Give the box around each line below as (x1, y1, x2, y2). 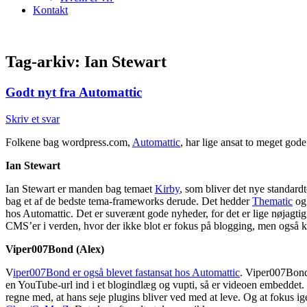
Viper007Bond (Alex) (5, 243, 104, 256)
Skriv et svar (5, 113, 60, 125)
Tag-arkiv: (5, 53, 84, 71)
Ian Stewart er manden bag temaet (5, 183, 155, 195)
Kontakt (33, 3, 68, 16)
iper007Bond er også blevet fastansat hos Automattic (13, 267, 240, 279)
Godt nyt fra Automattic (5, 85, 142, 100)
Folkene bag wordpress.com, (5, 136, 132, 149)
